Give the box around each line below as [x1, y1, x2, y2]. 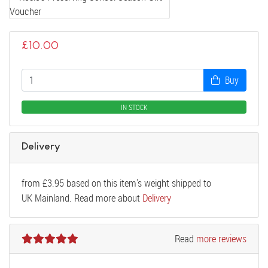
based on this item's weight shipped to [64, 176, 211, 190]
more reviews [196, 232, 246, 246]
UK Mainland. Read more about [22, 191, 142, 205]
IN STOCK [121, 102, 147, 112]
